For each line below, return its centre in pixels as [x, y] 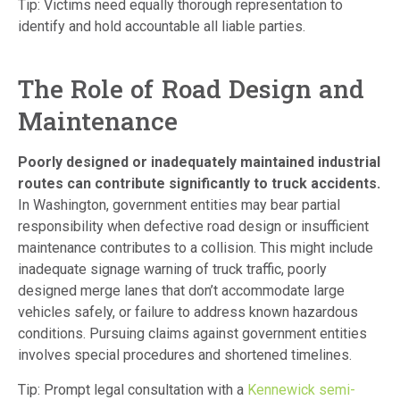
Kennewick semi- [301, 389]
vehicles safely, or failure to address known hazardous [188, 312]
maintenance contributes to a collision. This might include [196, 248]
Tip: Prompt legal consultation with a [133, 389]
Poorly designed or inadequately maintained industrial [199, 162]
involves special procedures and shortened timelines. [188, 355]
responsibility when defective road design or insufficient [193, 227]
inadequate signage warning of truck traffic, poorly [172, 270]
